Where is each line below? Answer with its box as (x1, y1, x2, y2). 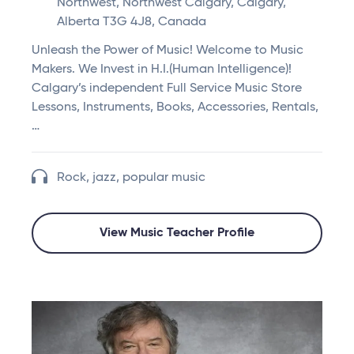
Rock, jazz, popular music (57, 171, 205, 185)
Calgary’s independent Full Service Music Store (32, 82, 302, 96)
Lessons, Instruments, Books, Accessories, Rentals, (32, 101, 318, 115)
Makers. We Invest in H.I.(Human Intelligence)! (32, 63, 292, 77)
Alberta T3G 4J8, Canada (57, 16, 206, 29)
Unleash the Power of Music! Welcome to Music (32, 44, 303, 58)
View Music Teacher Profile (100, 227, 254, 240)
